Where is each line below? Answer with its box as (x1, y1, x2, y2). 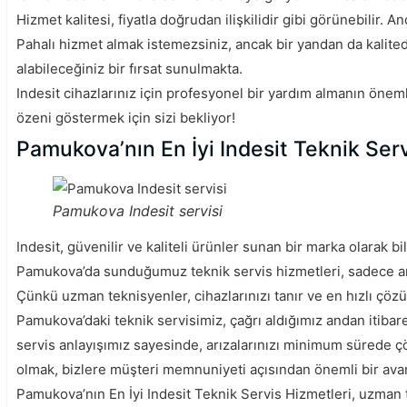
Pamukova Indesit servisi (53, 202, 223, 221)
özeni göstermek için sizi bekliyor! (16, 109, 235, 127)
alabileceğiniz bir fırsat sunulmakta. (16, 60, 243, 78)
